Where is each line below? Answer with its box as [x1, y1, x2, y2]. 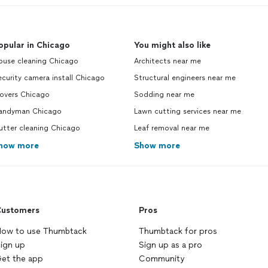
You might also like [134, 40, 211, 50]
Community [139, 254, 184, 264]
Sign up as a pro [139, 240, 202, 250]
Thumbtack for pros [139, 226, 217, 236]
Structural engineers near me [134, 74, 236, 82]
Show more [134, 141, 180, 151]
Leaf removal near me [134, 124, 209, 132]
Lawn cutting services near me [134, 107, 241, 115]
